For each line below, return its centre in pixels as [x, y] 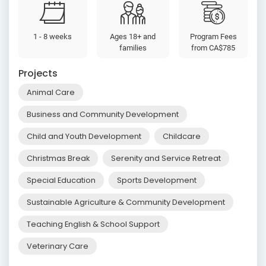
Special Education [61, 180]
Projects [38, 74]
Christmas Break [58, 159]
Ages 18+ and [133, 37]
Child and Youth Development [84, 137]
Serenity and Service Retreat [166, 159]
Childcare [182, 137]
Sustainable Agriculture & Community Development [126, 202]
